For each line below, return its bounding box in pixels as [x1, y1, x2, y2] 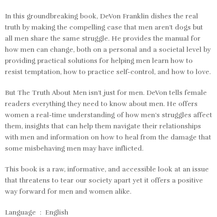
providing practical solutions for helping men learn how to [5, 56, 193, 65]
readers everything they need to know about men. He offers [5, 99, 198, 108]
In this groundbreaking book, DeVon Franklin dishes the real [5, 12, 198, 20]
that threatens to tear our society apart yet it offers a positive [5, 176, 203, 185]
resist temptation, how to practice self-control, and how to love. [5, 67, 211, 76]
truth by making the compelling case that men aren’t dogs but [5, 23, 203, 31]
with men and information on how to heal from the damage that [5, 133, 211, 141]
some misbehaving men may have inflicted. [5, 144, 143, 153]
